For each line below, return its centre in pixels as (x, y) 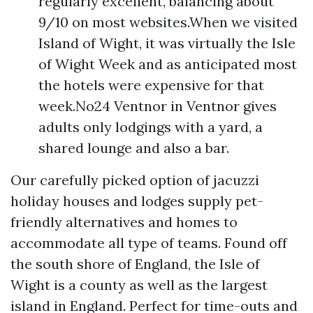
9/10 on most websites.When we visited (168, 22)
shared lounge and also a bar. (134, 148)
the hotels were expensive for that (151, 85)
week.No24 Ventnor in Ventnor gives (158, 106)
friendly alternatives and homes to (124, 222)
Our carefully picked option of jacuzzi (135, 180)
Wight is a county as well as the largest (139, 285)
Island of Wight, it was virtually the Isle (167, 43)
